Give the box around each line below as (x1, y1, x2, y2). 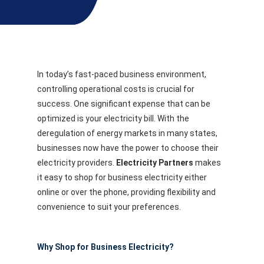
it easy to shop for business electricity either (37, 173, 207, 183)
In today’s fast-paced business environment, (37, 70, 206, 80)
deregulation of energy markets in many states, (37, 128, 217, 138)
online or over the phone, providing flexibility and (37, 187, 216, 197)
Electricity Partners (115, 158, 193, 168)
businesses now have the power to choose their (37, 143, 219, 153)
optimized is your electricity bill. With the (37, 114, 189, 124)
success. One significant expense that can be (37, 99, 210, 109)
